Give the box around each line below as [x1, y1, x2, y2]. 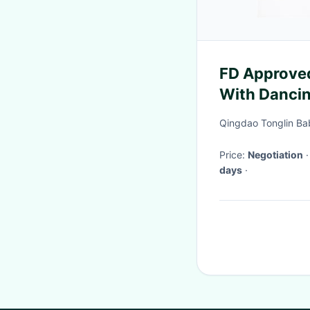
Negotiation [248, 149, 303, 161]
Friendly [219, 106, 280, 124]
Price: [219, 149, 248, 161]
